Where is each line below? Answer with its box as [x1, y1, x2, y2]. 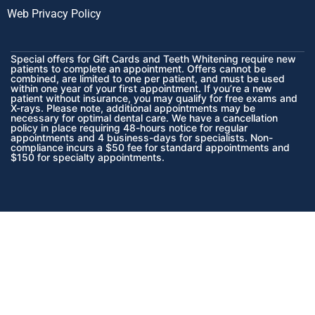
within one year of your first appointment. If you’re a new [11, 82, 272, 94]
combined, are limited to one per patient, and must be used [11, 72, 285, 84]
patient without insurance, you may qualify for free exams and [11, 91, 297, 104]
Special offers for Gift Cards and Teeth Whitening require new [11, 52, 296, 65]
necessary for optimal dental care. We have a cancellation [11, 111, 278, 124]
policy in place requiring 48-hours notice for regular [11, 121, 247, 134]
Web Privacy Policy [7, 6, 101, 20]
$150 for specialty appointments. [11, 150, 165, 163]
